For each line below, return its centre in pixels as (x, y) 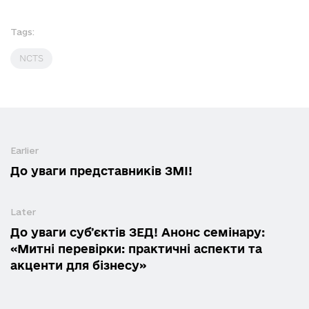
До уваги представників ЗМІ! (101, 170)
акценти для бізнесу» (78, 265)
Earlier (24, 150)
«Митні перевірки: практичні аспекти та (136, 248)
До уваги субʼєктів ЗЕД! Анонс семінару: (138, 232)
